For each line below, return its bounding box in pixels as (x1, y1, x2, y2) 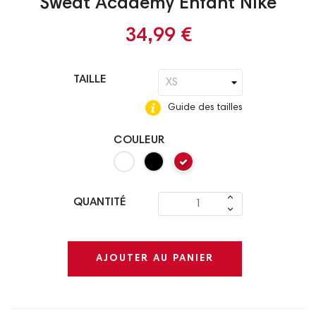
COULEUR (114, 135, 164, 147)
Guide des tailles (165, 103, 243, 114)
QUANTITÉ (73, 197, 126, 209)
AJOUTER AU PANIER (95, 253, 214, 264)
